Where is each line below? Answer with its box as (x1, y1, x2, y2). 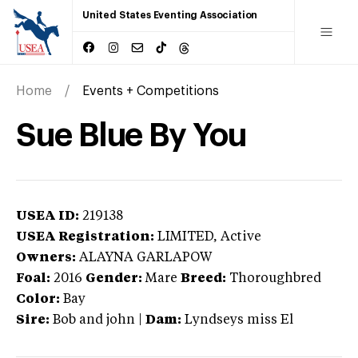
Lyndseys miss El (185, 313, 293, 327)
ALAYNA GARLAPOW (79, 251, 212, 265)
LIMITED (157, 230, 213, 244)
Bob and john (53, 313, 135, 327)
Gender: (86, 272, 142, 285)
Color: (16, 292, 60, 306)
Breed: (181, 272, 226, 285)
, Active (213, 230, 261, 244)
